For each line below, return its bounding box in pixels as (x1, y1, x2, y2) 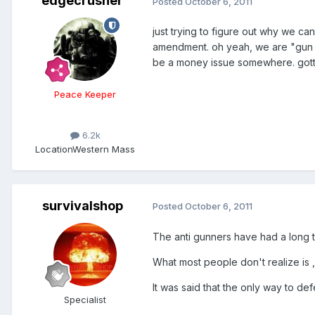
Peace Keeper (54, 89, 116, 101)
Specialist (64, 293, 106, 305)
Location (35, 143, 72, 155)
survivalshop (41, 198, 123, 213)
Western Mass (72, 143, 135, 155)
